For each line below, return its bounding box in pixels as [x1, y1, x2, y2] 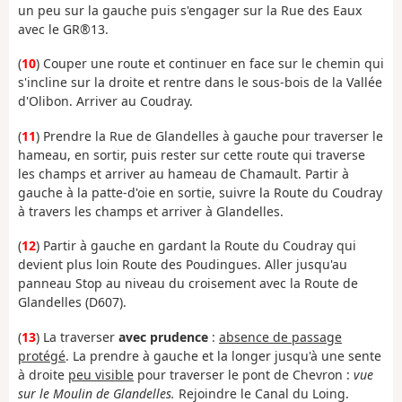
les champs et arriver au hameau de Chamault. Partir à [18, 164, 349, 182]
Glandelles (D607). [18, 293, 127, 311]
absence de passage [219, 328, 342, 345]
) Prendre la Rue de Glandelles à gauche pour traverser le [36, 127, 383, 144]
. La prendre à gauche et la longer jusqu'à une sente [66, 346, 381, 364]
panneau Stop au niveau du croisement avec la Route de [18, 275, 358, 293]
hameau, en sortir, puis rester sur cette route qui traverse [18, 145, 365, 163]
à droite [18, 365, 68, 383]
